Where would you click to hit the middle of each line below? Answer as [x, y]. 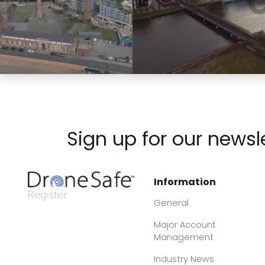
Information [185, 182]
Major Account [185, 225]
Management [184, 237]
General [172, 203]
